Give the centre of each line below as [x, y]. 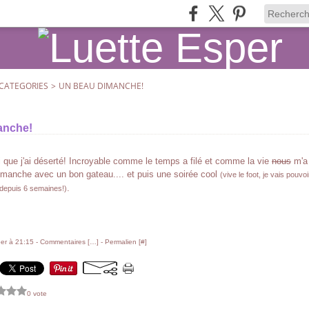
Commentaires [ [65, 242]
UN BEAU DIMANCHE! [101, 86]
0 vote [37, 293]
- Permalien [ [120, 242]
